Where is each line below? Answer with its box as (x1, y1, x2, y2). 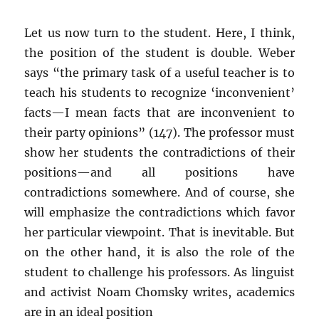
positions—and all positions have (24, 165, 295, 179)
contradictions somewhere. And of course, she (24, 185, 295, 199)
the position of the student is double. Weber (24, 46, 295, 60)
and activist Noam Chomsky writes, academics (24, 285, 295, 299)
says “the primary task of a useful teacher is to (24, 66, 295, 80)
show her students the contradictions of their (24, 145, 295, 159)
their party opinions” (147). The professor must (24, 125, 295, 140)
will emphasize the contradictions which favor (24, 205, 295, 219)
